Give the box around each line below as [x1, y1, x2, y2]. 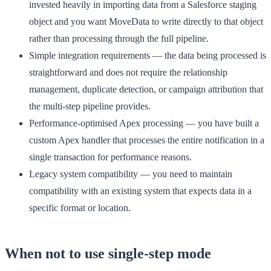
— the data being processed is [150, 50, 266, 60]
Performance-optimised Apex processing [29, 117, 183, 128]
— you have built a [183, 117, 259, 128]
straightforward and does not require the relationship [29, 67, 227, 77]
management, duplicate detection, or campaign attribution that [29, 83, 263, 94]
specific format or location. [29, 202, 131, 213]
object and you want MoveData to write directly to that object [29, 16, 263, 27]
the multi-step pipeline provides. [29, 100, 151, 111]
